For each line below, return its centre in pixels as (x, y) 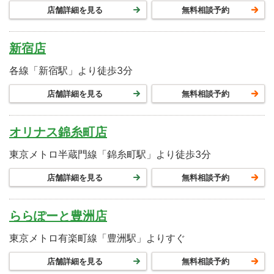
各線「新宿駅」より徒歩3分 (71, 71)
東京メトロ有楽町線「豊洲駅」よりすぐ (97, 238)
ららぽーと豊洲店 (58, 216)
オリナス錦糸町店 (58, 132)
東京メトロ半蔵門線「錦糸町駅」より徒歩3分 (110, 154)
